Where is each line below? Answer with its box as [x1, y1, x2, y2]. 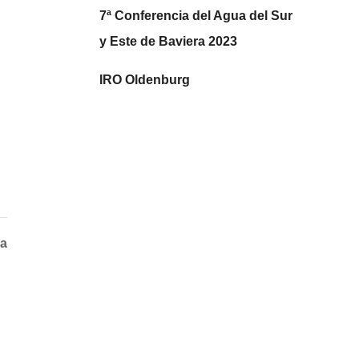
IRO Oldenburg [99, 72, 190, 87]
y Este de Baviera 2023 [99, 34, 237, 48]
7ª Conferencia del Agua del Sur [99, 8, 292, 22]
